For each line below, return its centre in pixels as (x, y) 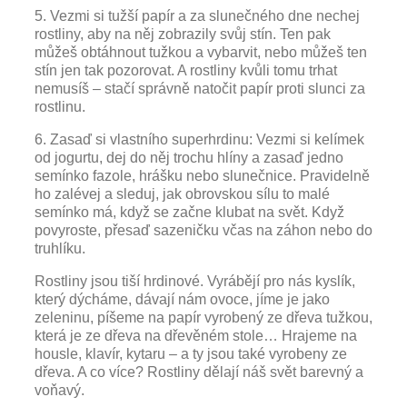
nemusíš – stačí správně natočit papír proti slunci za (200, 89)
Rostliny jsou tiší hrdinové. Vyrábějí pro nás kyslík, (195, 281)
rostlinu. (60, 107)
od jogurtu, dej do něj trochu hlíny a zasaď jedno (189, 158)
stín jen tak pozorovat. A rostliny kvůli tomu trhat (186, 70)
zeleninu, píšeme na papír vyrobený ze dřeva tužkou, (203, 318)
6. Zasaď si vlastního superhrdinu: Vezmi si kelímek (199, 139)
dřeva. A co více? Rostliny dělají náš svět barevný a (199, 372)
